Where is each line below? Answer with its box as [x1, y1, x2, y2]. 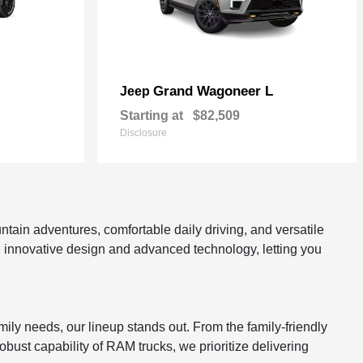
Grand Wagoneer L [153, 83, 273, 99]
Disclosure [120, 127, 167, 139]
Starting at [120, 109, 183, 122]
